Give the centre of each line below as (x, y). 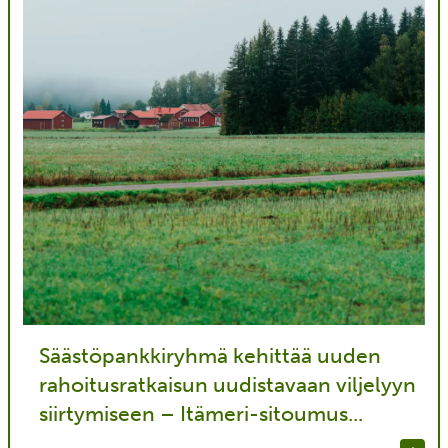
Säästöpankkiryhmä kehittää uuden (209, 356)
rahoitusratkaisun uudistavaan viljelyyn (227, 385)
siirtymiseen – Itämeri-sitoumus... (200, 414)
